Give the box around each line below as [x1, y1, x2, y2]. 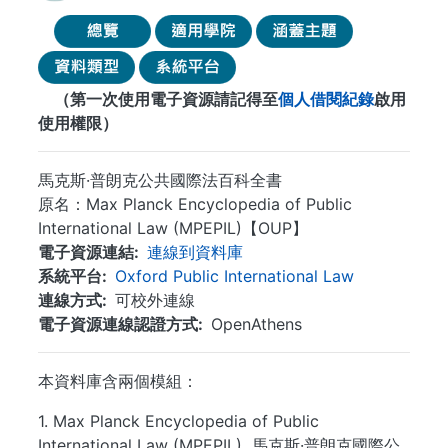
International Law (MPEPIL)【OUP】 [38, 218, 308, 238]
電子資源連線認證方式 [38, 314, 198, 334]
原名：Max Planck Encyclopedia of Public [38, 194, 352, 214]
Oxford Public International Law [115, 266, 354, 286]
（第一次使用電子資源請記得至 [38, 89, 278, 109]
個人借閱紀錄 [278, 89, 374, 109]
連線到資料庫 [147, 242, 243, 262]
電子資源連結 [38, 242, 134, 262]
